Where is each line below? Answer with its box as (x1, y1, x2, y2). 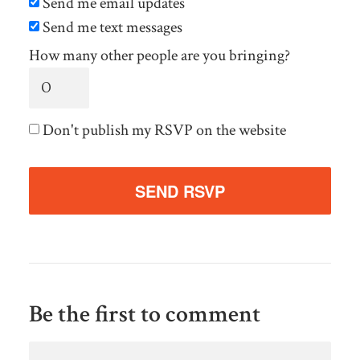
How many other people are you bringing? (28, 44, 290, 66)
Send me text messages (39, 16, 182, 38)
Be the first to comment (28, 298, 260, 330)
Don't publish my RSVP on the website (39, 120, 286, 141)
